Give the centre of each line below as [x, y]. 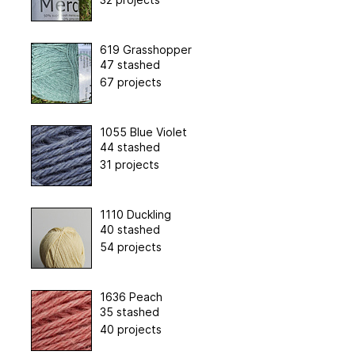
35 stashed [129, 311]
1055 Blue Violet [143, 132]
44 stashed [130, 147]
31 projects [129, 164]
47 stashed [130, 64]
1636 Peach [131, 296]
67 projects [130, 82]
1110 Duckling [135, 214]
